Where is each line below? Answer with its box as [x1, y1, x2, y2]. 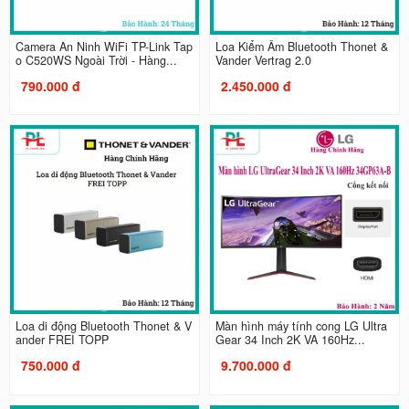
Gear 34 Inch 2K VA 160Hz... [215, 331, 365, 349]
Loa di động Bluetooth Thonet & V [15, 318, 192, 335]
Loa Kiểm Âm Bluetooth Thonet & [215, 37, 388, 55]
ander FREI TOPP [15, 331, 109, 349]
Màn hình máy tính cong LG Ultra [215, 318, 387, 335]
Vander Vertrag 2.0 [215, 51, 311, 68]
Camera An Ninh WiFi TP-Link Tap [15, 37, 193, 55]
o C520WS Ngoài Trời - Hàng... [74, 51, 177, 68]
